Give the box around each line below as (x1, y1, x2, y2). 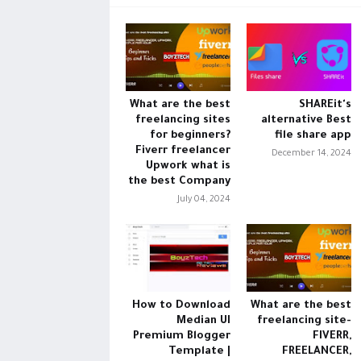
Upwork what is (145, 160, 230, 172)
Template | (168, 346, 230, 358)
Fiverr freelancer (135, 145, 230, 157)
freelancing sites (135, 114, 230, 127)
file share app (274, 130, 351, 142)
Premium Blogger (132, 330, 230, 342)
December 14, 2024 (271, 149, 351, 159)
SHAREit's (298, 99, 351, 111)
